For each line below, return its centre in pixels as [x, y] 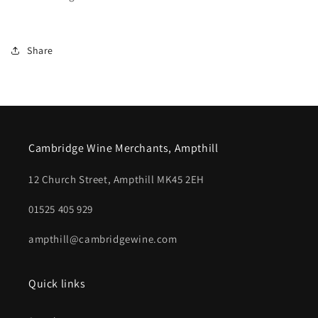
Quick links [57, 284]
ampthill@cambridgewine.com [103, 239]
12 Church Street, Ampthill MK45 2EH [116, 179]
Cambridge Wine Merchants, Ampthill [124, 148]
